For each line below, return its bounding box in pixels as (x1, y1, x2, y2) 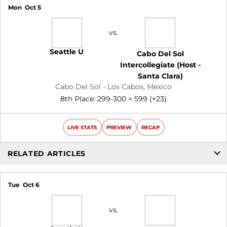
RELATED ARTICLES (8, 148, 86, 158)
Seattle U (50, 47, 84, 56)
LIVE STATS (67, 124, 97, 131)
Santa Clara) (137, 71, 183, 81)
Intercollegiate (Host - (120, 60, 201, 69)
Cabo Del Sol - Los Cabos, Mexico (55, 82, 172, 91)
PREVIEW (106, 124, 132, 131)
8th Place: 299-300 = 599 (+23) (60, 94, 167, 103)
